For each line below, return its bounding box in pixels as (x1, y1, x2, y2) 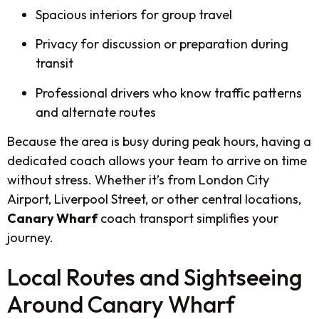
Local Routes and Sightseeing (7, 263, 303, 292)
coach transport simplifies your (98, 209, 278, 226)
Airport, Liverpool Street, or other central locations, (7, 190, 301, 207)
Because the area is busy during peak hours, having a (7, 132, 311, 150)
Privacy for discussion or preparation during (36, 36, 288, 53)
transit (36, 55, 73, 72)
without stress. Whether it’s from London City (7, 171, 269, 188)
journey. (7, 229, 53, 246)
